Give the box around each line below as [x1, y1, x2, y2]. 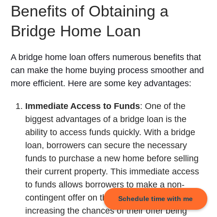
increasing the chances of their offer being [25, 206, 187, 216]
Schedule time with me [118, 195, 193, 202]
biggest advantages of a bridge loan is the [25, 114, 187, 124]
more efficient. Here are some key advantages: [11, 78, 192, 88]
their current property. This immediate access [25, 167, 200, 176]
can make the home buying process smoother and [11, 65, 204, 75]
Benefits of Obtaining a [11, 2, 169, 20]
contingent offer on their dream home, [25, 193, 171, 202]
